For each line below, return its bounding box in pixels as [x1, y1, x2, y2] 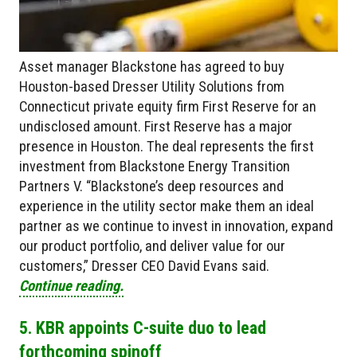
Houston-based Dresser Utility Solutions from [19, 78, 284, 96]
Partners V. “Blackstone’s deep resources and [19, 178, 284, 195]
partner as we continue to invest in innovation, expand [19, 218, 333, 235]
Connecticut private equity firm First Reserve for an [19, 98, 316, 116]
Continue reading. [19, 277, 124, 295]
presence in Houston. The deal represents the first [19, 138, 314, 155]
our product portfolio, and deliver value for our [19, 237, 285, 255]
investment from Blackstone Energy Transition [19, 158, 290, 175]
